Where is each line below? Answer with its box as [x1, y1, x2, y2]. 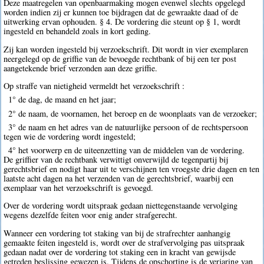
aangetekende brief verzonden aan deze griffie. [4, 62, 158, 74]
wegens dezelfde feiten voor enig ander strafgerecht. [4, 209, 178, 221]
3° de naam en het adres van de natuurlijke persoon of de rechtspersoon [8, 121, 248, 133]
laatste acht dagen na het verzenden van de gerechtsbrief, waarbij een [4, 173, 234, 184]
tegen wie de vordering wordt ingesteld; [4, 130, 136, 142]
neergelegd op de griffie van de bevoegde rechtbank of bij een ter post [4, 52, 237, 64]
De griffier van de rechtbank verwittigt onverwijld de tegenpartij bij [4, 154, 229, 165]
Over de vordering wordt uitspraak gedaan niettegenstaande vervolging [4, 200, 238, 212]
